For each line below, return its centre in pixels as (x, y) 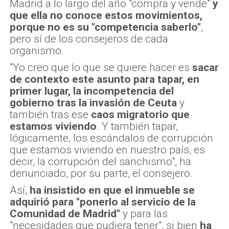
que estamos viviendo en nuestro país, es (107, 150)
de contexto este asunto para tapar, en (105, 79)
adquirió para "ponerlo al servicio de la (103, 202)
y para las (144, 214)
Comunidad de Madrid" (65, 214)
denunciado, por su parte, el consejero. (101, 174)
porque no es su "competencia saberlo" (105, 27)
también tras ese (50, 115)
